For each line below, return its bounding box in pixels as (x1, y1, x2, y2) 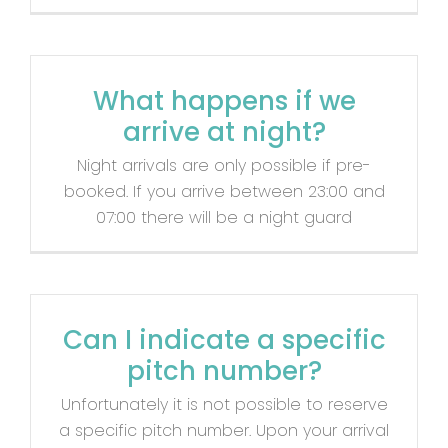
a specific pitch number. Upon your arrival (59, 418, 389, 442)
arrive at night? (122, 113, 326, 150)
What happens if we (92, 82, 356, 119)
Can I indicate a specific (62, 321, 386, 358)
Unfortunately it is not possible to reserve (60, 392, 388, 416)
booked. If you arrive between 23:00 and (63, 179, 385, 203)
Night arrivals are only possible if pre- (77, 153, 371, 177)
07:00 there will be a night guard (96, 205, 352, 229)
